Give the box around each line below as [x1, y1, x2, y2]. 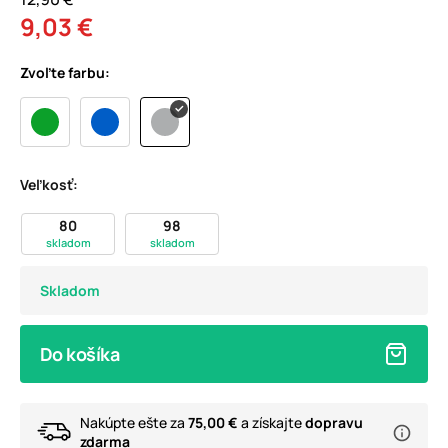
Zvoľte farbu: [20, 63, 110, 83]
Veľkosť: [20, 175, 78, 195]
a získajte [238, 413, 305, 433]
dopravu [305, 413, 363, 433]
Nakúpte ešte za [80, 413, 188, 433]
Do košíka [40, 342, 120, 367]
